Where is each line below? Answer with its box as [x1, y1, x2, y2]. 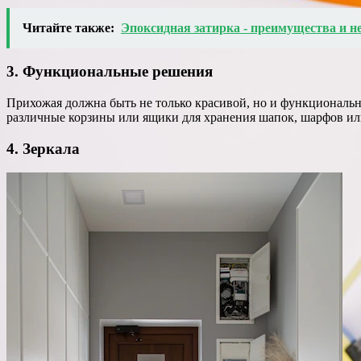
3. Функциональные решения [6, 63, 213, 81]
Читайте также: [23, 20, 114, 35]
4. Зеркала [6, 139, 80, 157]
